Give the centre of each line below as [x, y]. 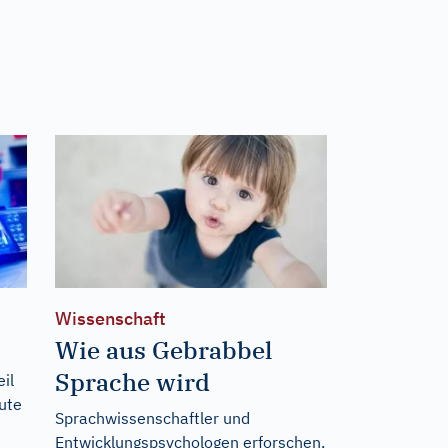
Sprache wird [132, 381]
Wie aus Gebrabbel [163, 349]
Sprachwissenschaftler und [152, 417]
